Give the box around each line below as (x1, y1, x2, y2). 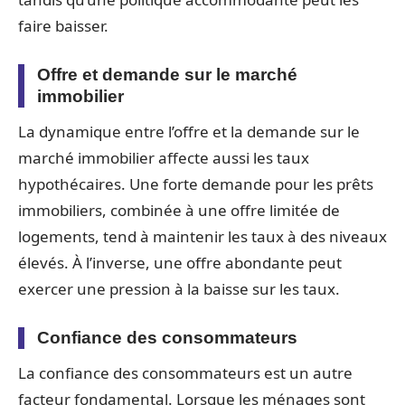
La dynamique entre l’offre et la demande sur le (18, 120, 360, 142)
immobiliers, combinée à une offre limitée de (18, 199, 340, 221)
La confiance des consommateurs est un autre (18, 362, 353, 383)
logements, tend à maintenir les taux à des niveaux (18, 225, 387, 247)
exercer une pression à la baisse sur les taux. (18, 278, 340, 299)
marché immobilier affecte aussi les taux (18, 146, 309, 168)
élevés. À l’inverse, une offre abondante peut (18, 251, 342, 273)
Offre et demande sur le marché (37, 64, 297, 84)
